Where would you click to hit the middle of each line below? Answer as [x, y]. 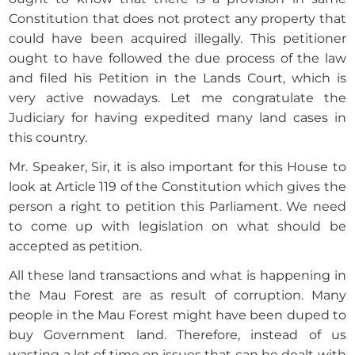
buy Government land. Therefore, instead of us [177, 335]
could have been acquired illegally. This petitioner [177, 39]
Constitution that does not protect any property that [177, 19]
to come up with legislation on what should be [177, 227]
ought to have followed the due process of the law [177, 59]
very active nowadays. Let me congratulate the [177, 98]
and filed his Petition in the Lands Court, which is [177, 78]
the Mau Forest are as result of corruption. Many [177, 296]
